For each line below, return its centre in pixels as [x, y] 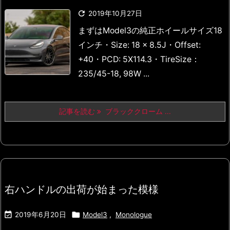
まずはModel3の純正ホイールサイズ [146, 31]
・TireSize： [176, 60]
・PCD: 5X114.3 [123, 60]
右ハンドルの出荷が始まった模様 [82, 189]
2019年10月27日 [115, 14]
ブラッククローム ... [136, 112]
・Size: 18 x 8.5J [135, 45]
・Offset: [184, 45]
